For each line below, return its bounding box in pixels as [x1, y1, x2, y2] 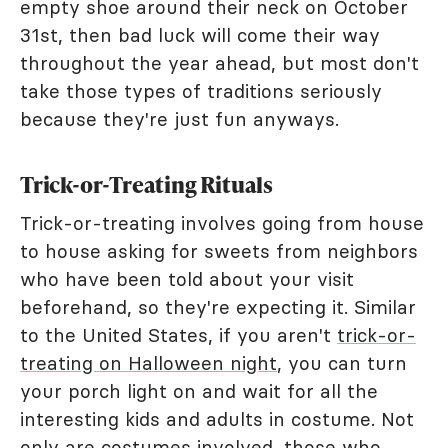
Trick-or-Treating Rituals [20, 168, 273, 200]
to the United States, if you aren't [20, 322, 337, 347]
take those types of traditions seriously [20, 78, 382, 103]
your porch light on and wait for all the [20, 378, 378, 403]
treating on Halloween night [20, 350, 277, 375]
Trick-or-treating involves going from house [20, 210, 424, 235]
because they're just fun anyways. [20, 106, 339, 131]
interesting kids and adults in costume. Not [20, 406, 414, 431]
